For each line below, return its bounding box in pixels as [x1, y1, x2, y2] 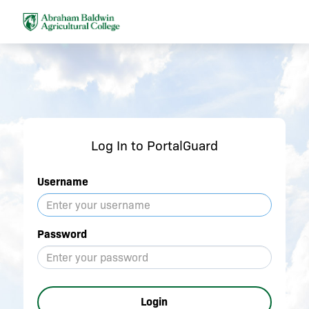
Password [37, 228, 87, 241]
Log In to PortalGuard [90, 137, 218, 154]
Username [37, 175, 88, 189]
